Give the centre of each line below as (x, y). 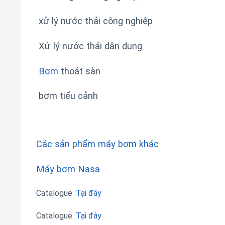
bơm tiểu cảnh (67, 96)
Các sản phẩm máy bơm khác (97, 144)
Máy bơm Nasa (68, 169)
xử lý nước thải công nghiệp (94, 21)
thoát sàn (79, 71)
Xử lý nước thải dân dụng (89, 46)
